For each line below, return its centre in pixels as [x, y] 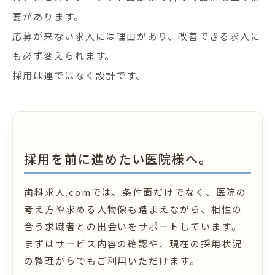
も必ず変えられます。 [64, 56]
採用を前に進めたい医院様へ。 [118, 159]
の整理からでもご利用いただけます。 [112, 261]
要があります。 [48, 16]
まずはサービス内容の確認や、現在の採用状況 [133, 243]
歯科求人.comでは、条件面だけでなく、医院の [136, 192]
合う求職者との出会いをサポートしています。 [133, 226]
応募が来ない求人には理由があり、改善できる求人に [137, 36]
